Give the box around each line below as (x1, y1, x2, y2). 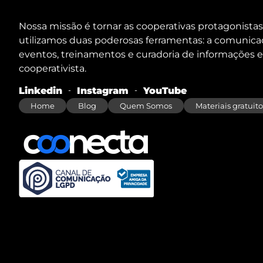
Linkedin (19, 85, 62, 96)
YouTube (143, 85, 187, 96)
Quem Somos (120, 100, 172, 110)
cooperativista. (19, 62, 86, 74)
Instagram (77, 85, 129, 96)
